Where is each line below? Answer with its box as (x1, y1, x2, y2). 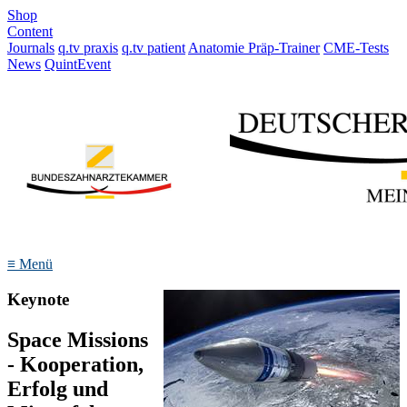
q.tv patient (122, 40, 185, 55)
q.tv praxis (58, 40, 118, 55)
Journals (7, 40, 55, 55)
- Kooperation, (7, 352, 144, 376)
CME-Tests (323, 40, 389, 55)
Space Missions (7, 327, 148, 352)
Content (7, 24, 53, 39)
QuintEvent (45, 56, 111, 72)
